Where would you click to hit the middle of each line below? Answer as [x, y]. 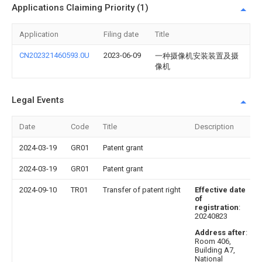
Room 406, [213, 241]
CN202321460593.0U [54, 55]
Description [214, 127]
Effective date [220, 190]
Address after [220, 232]
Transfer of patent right [142, 190]
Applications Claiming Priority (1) [80, 8]
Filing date [121, 34]
